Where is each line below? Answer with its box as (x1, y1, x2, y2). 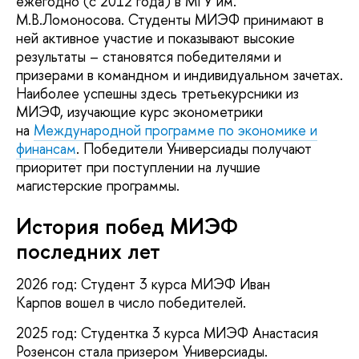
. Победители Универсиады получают (76, 139, 312, 159)
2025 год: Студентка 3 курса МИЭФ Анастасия (16, 322, 318, 343)
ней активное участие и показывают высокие (16, 28, 295, 49)
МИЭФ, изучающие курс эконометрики (16, 102, 263, 123)
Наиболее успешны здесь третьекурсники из (16, 83, 299, 104)
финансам (16, 139, 76, 159)
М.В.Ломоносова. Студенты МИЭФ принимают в (16, 10, 324, 30)
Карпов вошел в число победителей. (16, 292, 246, 313)
